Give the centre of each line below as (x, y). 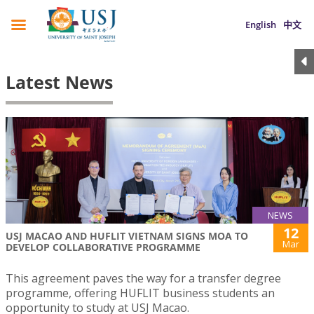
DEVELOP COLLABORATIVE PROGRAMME (103, 247)
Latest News (59, 82)
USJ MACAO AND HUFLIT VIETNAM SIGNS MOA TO (127, 236)
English (261, 25)
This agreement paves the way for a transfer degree (143, 279)
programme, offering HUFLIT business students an (140, 293)
